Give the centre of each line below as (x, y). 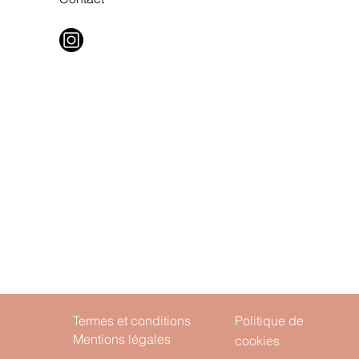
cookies (257, 341)
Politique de (269, 321)
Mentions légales (122, 339)
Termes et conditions (132, 321)
